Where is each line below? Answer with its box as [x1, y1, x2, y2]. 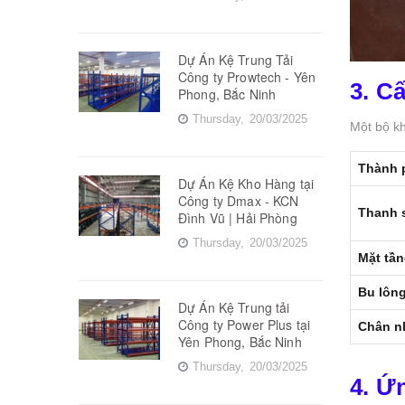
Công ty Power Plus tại [178, 315, 311, 334]
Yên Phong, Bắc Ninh [178, 332, 302, 351]
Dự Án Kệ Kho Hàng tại [178, 174, 314, 193]
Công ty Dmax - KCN [178, 191, 299, 210]
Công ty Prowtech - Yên [178, 67, 316, 86]
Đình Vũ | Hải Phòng [178, 208, 297, 227]
